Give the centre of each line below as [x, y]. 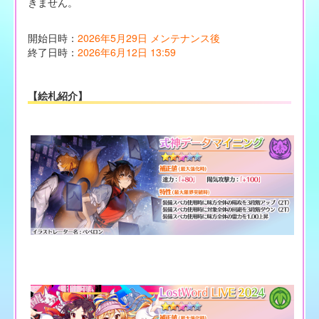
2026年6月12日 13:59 [126, 52]
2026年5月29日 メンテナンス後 [148, 38]
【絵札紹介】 [57, 96]
